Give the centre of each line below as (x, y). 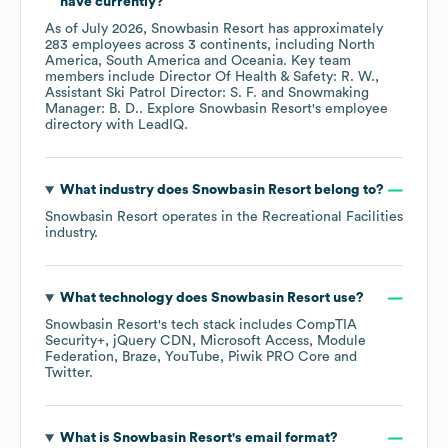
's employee (350, 109)
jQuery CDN (152, 341)
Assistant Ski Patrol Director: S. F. (151, 93)
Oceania (257, 61)
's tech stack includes (227, 325)
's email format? (284, 438)
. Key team (317, 61)
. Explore (169, 109)
